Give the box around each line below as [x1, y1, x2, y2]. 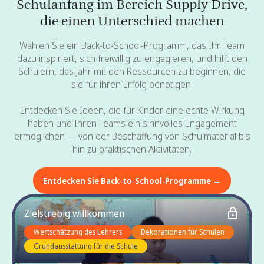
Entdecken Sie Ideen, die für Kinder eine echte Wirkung [19, 103, 245, 117]
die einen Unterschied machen [40, 12, 224, 29]
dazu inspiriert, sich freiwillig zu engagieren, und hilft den [16, 51, 247, 65]
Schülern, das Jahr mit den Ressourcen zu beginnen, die [18, 64, 246, 78]
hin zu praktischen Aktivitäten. [72, 142, 192, 156]
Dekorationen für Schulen [141, 226, 225, 237]
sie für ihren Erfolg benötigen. [71, 77, 193, 91]
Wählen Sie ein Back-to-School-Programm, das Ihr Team [19, 38, 245, 52]
